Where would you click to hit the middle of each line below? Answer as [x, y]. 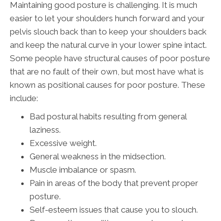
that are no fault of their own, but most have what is [107, 72]
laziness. [45, 130]
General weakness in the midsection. [98, 157]
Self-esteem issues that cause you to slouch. [114, 210]
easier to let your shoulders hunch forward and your [107, 18]
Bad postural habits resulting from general [108, 117]
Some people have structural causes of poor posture [110, 58]
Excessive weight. [63, 143]
